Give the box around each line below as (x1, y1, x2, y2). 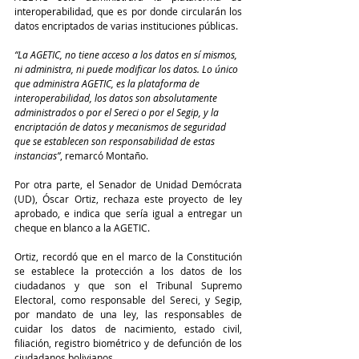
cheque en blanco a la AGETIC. (14, 220, 150, 234)
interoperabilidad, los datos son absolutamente (14, 91, 220, 104)
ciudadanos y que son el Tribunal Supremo (14, 278, 242, 292)
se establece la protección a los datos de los (14, 264, 242, 277)
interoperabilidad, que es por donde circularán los (14, 4, 242, 18)
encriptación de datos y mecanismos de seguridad (14, 119, 228, 133)
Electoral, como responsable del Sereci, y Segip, (14, 292, 242, 306)
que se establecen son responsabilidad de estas (14, 134, 217, 147)
